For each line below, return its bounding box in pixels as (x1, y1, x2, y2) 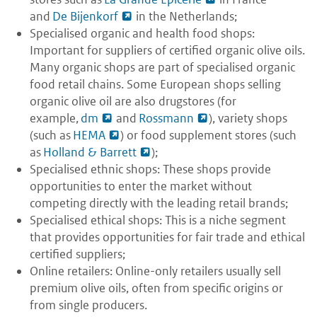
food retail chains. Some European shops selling (30, 76, 281, 93)
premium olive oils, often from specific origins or (30, 280, 283, 296)
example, (30, 110, 81, 127)
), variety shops (209, 110, 287, 127)
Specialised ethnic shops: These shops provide (30, 161, 271, 178)
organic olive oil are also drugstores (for (30, 93, 236, 110)
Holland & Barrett (43, 144, 137, 161)
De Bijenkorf (52, 8, 118, 25)
